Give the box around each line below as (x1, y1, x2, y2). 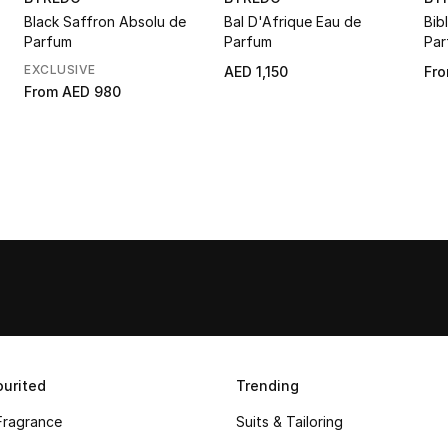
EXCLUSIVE (24, 62, 96, 77)
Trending (236, 377, 299, 394)
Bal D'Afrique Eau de (224, 13, 361, 30)
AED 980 (62, 83, 121, 100)
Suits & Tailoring (236, 413, 343, 430)
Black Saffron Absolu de (24, 13, 186, 30)
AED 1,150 (224, 63, 288, 80)
